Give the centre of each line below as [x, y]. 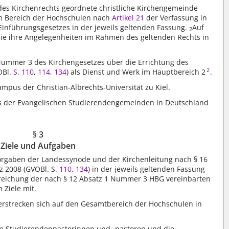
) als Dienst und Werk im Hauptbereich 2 [136, 72]
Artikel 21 [127, 17]
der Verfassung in [176, 17]
